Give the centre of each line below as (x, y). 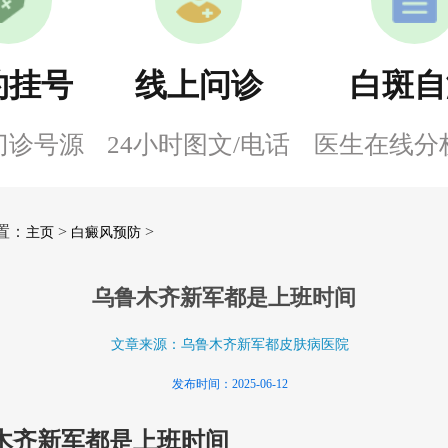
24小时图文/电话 (199, 144)
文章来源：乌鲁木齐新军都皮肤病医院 (229, 344)
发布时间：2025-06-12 (229, 384)
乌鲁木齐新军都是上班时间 (224, 297)
